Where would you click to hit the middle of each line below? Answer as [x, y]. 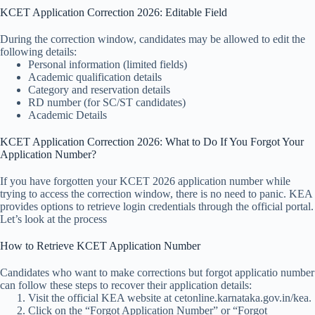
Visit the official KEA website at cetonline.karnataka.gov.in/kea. [170, 298]
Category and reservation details [99, 90]
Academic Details [67, 115]
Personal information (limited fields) [108, 65]
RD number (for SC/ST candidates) [107, 103]
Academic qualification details [95, 77]
